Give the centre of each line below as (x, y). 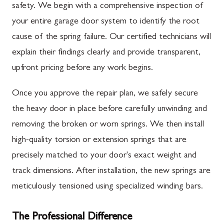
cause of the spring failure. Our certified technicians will (111, 37)
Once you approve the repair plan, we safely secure (105, 94)
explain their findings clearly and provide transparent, (106, 53)
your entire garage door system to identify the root (106, 22)
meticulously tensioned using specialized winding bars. (107, 187)
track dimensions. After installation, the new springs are (111, 171)
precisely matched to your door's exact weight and (104, 156)
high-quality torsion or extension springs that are (99, 140)
